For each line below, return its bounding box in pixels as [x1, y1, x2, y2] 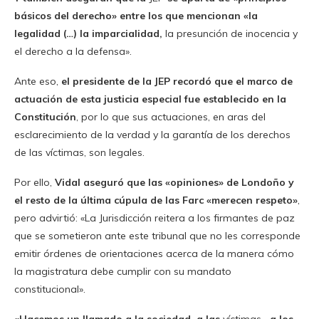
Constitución [14, 110, 76, 124]
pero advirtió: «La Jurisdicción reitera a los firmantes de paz [14, 211, 295, 225]
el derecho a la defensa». [14, 45, 132, 58]
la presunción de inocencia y [162, 27, 298, 41]
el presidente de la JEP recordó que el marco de [61, 75, 293, 88]
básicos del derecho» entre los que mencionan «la [14, 9, 258, 23]
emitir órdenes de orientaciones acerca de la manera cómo [14, 247, 294, 261]
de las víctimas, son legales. [14, 146, 145, 159]
